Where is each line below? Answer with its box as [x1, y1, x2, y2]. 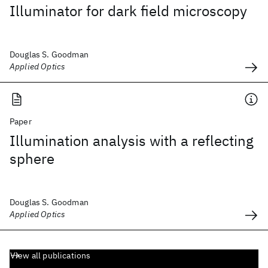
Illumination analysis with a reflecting [10, 131, 254, 150]
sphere [10, 149, 54, 168]
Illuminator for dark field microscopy [10, 1, 247, 20]
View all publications [10, 250, 91, 261]
